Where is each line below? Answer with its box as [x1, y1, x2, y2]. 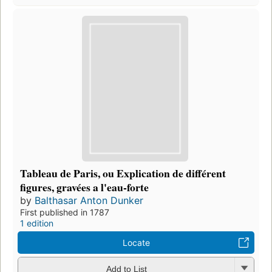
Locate [122, 237, 150, 248]
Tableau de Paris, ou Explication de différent [20, 165, 226, 182]
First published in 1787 [20, 207, 109, 218]
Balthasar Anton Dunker [35, 194, 143, 207]
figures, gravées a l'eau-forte [20, 179, 149, 195]
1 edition [20, 218, 53, 229]
